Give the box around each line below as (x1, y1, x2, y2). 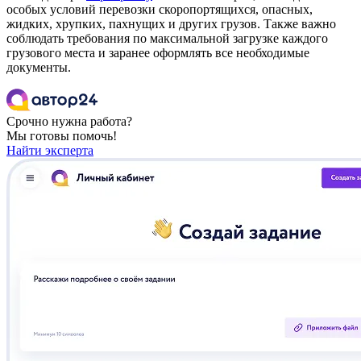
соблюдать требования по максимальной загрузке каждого (6, 31, 328, 45)
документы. (6, 60, 71, 74)
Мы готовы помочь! (6, 128, 117, 143)
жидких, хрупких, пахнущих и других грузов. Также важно (6, 16, 336, 31)
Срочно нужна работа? (6, 114, 132, 128)
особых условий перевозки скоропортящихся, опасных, (6, 2, 313, 16)
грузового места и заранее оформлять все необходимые (6, 45, 309, 60)
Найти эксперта (6, 143, 93, 157)
